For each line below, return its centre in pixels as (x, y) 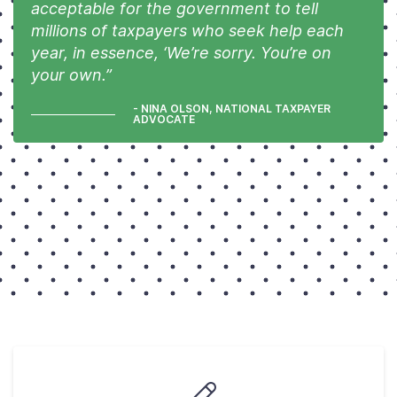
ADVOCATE (163, 119)
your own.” (71, 75)
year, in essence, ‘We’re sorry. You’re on (181, 53)
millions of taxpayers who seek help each (187, 31)
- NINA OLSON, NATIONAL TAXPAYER (231, 109)
